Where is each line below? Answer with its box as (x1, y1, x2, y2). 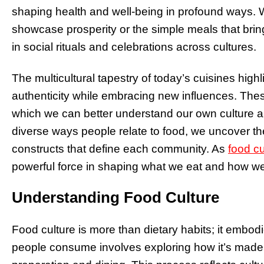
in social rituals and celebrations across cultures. (12, 40, 256, 53)
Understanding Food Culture (12, 189, 219, 207)
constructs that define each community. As (12, 142, 225, 155)
